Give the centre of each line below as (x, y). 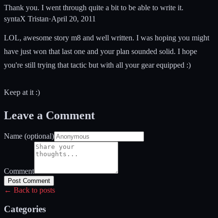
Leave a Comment (49, 115)
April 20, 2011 (73, 18)
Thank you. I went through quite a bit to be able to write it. (94, 7)
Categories (25, 209)
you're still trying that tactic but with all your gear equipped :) (97, 65)
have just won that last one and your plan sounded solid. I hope (100, 51)
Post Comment (29, 181)
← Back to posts (29, 190)
